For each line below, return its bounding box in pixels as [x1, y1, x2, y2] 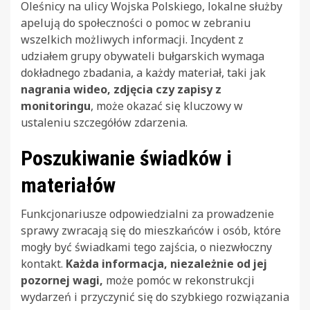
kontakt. [21, 255, 66, 271]
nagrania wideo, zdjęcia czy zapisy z [21, 81, 221, 97]
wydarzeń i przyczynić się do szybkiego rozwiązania [21, 289, 289, 304]
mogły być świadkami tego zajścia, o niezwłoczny [21, 239, 272, 255]
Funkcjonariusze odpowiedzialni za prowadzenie [21, 206, 274, 221]
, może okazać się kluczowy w [91, 98, 243, 113]
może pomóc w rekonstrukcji [103, 272, 255, 288]
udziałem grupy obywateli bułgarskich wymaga [21, 48, 264, 64]
